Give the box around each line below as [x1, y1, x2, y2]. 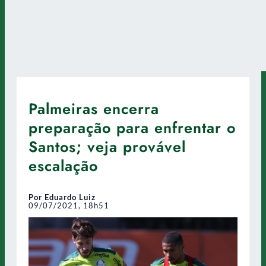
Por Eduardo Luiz [28, 192, 96, 202]
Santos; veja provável [28, 135, 186, 157]
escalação [28, 154, 98, 176]
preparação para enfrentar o [28, 116, 236, 138]
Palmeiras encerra [28, 97, 159, 119]
